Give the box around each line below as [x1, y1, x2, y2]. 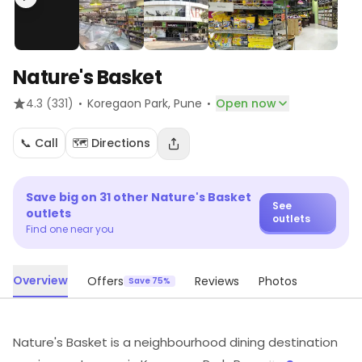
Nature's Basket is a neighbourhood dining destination [13, 334, 338, 351]
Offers [87, 273, 124, 289]
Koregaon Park [87, 95, 168, 112]
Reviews [195, 273, 239, 289]
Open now [216, 95, 276, 112]
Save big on [26, 189, 99, 205]
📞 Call [20, 135, 58, 151]
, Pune [168, 95, 202, 112]
